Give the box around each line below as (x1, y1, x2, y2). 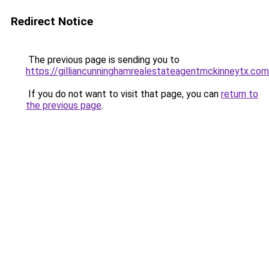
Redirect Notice (11, 14, 93, 28)
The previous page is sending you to (26, 54, 180, 65)
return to (221, 88, 258, 100)
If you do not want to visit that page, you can (26, 88, 221, 100)
